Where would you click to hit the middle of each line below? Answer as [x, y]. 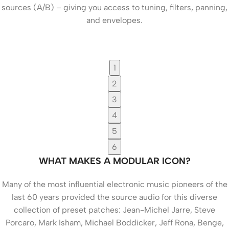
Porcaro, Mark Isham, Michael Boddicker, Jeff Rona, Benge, [114, 222]
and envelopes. [114, 20]
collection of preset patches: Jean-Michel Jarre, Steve [114, 210]
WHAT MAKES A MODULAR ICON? [114, 161]
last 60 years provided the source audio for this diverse [114, 197]
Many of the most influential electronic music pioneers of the [114, 184]
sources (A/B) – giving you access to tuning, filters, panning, [114, 7]
